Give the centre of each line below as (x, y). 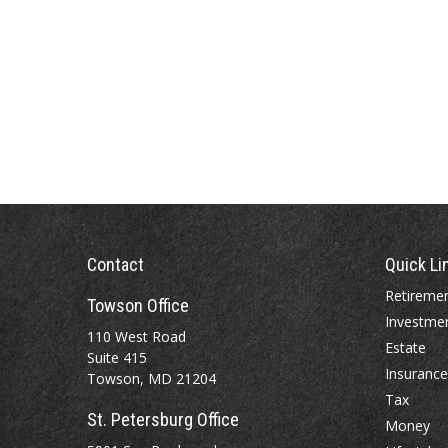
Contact (115, 264)
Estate (405, 347)
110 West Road (136, 336)
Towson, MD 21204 (151, 378)
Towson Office (138, 305)
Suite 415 (117, 357)
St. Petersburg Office (163, 419)
